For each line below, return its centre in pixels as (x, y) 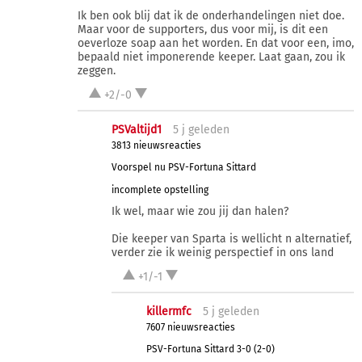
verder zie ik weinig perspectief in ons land (223, 253)
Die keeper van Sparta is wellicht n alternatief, (232, 239)
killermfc (169, 312)
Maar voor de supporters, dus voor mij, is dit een (202, 30)
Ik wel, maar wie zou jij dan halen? (200, 212)
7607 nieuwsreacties (191, 327)
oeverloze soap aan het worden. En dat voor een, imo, (215, 44)
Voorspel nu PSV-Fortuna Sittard (184, 168)
